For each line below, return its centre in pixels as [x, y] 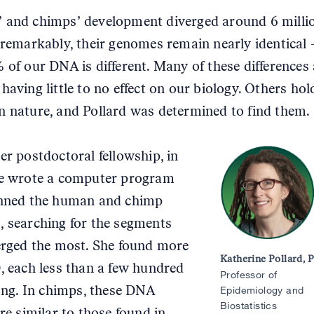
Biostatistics [248, 305]
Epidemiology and [262, 290]
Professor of [248, 274]
